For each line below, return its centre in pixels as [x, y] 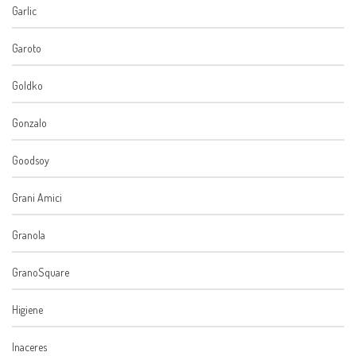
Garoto [27, 48]
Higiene [27, 310]
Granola [29, 235]
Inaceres [29, 347]
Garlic [24, 11]
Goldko [27, 86]
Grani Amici [37, 198]
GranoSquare [41, 273]
